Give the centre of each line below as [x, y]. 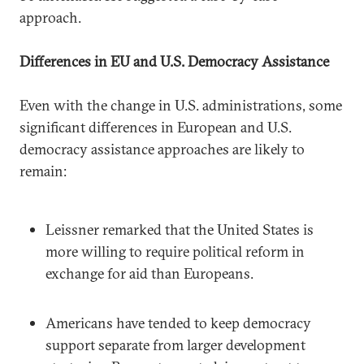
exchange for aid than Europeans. [149, 273]
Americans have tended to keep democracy [178, 323]
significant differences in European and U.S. [156, 127]
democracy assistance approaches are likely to [162, 149]
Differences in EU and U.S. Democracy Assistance [174, 61]
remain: [43, 171]
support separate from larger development [175, 344]
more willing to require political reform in [175, 251]
